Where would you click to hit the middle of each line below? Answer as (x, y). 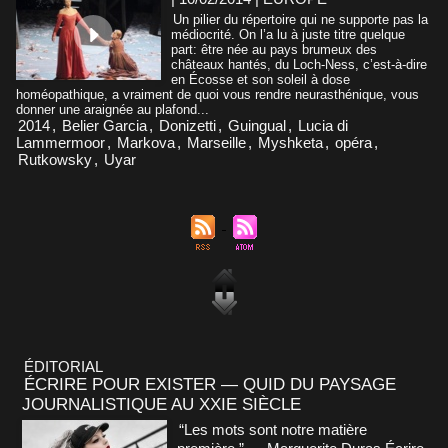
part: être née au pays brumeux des (274, 49)
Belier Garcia (104, 125)
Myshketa (290, 142)
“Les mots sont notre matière (273, 429)
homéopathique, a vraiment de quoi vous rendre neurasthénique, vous (217, 94)
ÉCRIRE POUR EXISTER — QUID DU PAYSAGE (210, 384)
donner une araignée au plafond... (112, 109)
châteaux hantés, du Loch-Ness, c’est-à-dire (299, 64)
